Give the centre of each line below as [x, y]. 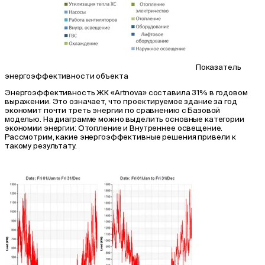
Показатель [218, 67]
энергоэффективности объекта [67, 76]
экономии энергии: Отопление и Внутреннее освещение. [114, 128]
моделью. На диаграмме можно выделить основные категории [125, 119]
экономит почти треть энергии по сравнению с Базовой [113, 110]
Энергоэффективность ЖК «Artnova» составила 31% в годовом [126, 92]
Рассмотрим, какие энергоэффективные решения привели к [121, 137]
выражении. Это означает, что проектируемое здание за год [121, 101]
